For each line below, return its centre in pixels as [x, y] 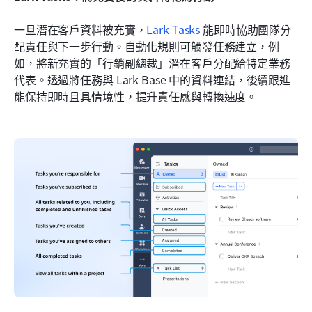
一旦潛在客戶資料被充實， [80, 29]
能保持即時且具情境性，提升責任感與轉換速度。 [136, 96]
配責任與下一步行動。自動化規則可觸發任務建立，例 [147, 46]
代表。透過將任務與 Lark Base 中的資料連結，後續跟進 [153, 79]
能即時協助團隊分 [246, 29]
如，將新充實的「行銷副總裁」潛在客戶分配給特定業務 [152, 62]
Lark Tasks [173, 29]
